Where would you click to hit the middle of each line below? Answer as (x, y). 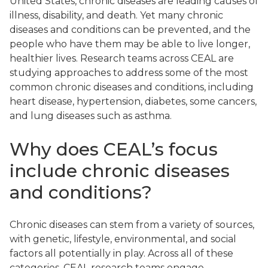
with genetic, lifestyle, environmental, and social (123, 239)
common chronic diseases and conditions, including (132, 87)
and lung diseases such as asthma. (91, 116)
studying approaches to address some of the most (129, 73)
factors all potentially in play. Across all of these (121, 253)
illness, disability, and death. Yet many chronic (116, 16)
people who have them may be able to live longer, (130, 44)
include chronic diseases (120, 171)
